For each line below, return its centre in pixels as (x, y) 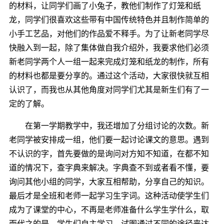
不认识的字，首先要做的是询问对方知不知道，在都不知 (109, 153)
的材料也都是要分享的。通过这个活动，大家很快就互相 (109, 75)
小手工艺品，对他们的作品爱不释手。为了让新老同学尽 (109, 33)
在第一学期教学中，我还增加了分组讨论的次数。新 (109, 125)
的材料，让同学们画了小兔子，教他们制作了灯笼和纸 (105, 5)
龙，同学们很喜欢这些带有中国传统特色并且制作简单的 (109, 19)
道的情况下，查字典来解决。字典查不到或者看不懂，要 (109, 167)
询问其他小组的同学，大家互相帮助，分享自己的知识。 (109, 181)
